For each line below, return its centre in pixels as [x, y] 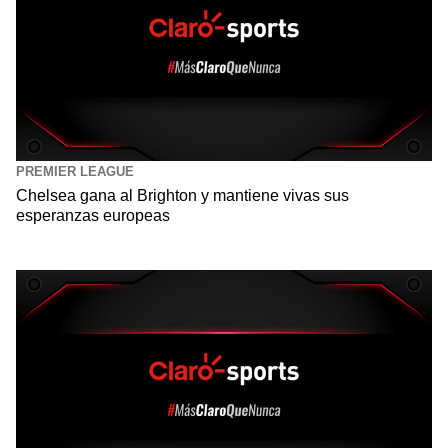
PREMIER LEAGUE [75, 171]
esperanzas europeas [93, 215]
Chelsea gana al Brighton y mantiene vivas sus [182, 195]
